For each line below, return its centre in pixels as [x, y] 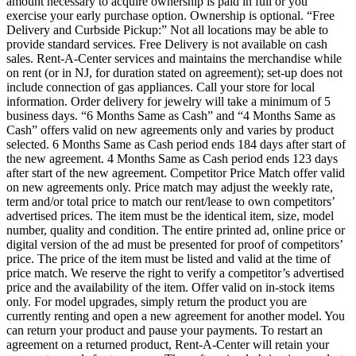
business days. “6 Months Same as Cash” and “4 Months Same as [171, 115]
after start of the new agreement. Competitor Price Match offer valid [176, 172]
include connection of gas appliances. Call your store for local [161, 87]
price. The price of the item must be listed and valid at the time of [168, 258]
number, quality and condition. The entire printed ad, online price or [176, 230]
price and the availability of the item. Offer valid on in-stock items [170, 287]
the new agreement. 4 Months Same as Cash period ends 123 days [172, 158]
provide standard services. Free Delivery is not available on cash [167, 44]
